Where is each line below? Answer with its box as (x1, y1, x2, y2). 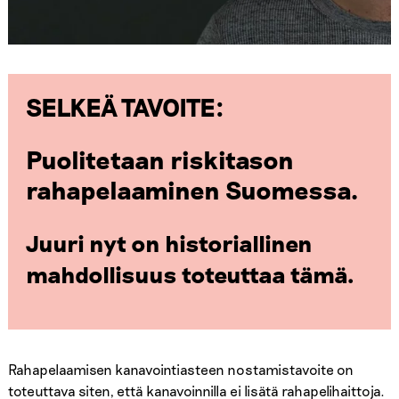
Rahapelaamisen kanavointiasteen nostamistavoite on (7, 360, 354, 378)
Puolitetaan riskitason (25, 143, 294, 175)
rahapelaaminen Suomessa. (25, 174, 359, 205)
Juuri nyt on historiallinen (25, 228, 313, 256)
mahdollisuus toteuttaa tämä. (25, 259, 354, 288)
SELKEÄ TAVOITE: (25, 91, 224, 122)
